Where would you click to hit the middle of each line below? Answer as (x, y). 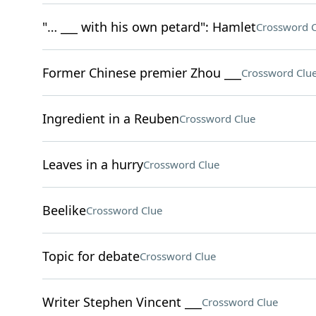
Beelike (64, 210)
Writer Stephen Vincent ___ (122, 302)
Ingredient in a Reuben (110, 119)
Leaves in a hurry (92, 164)
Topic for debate (91, 256)
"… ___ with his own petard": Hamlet (149, 27)
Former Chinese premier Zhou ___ (141, 73)
